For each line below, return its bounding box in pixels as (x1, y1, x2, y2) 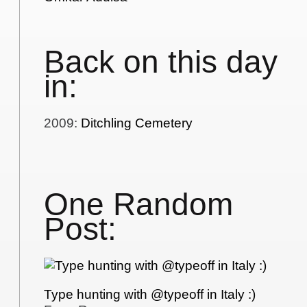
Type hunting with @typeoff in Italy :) (44, 287, 256, 302)
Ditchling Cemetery (81, 115, 193, 130)
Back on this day (44, 45, 278, 80)
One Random (44, 187, 234, 223)
